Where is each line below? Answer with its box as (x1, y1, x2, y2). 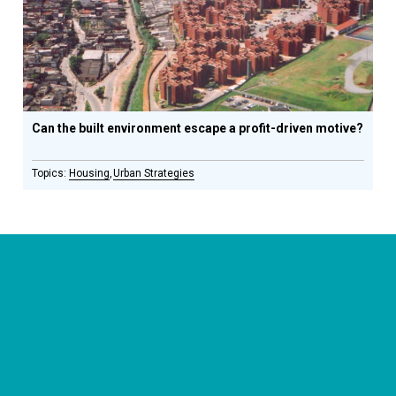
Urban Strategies (113, 167, 195, 179)
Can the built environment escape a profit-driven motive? (32, 121, 364, 135)
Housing (69, 167, 110, 179)
